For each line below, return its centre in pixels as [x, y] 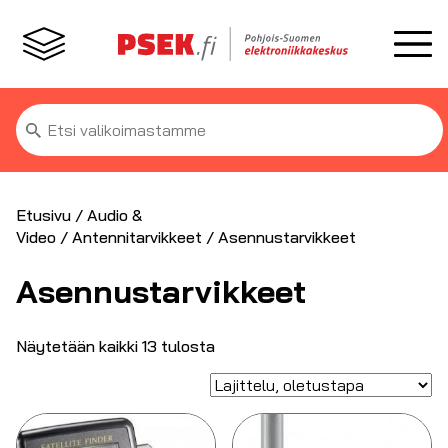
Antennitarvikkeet [137, 237]
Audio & [114, 215]
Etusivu [43, 215]
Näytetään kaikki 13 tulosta [115, 345]
